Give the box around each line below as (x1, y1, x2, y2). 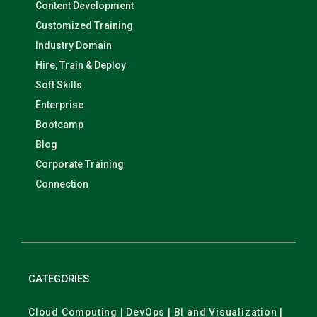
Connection (35, 178, 88, 190)
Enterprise (35, 99, 83, 110)
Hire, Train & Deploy (35, 59, 126, 71)
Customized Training (35, 20, 133, 31)
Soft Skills (35, 79, 82, 91)
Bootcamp (35, 119, 83, 130)
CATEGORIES (28, 272, 89, 285)
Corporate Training (35, 158, 124, 170)
